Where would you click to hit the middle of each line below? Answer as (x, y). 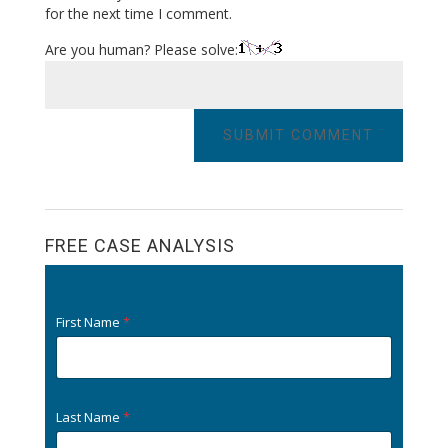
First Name (89, 322)
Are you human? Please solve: (141, 50)
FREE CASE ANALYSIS (139, 246)
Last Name (89, 417)
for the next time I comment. (138, 14)
